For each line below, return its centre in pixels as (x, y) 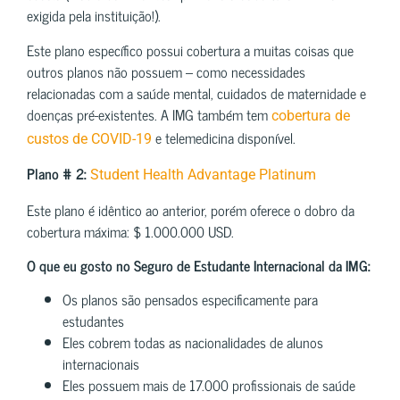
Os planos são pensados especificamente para (190, 300)
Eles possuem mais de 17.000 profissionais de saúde (209, 385)
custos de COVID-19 (89, 138)
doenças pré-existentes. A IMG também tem (149, 114)
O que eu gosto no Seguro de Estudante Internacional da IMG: (199, 266)
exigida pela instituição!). (94, 16)
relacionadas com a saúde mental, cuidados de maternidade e (196, 92)
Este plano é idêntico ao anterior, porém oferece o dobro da (191, 209)
